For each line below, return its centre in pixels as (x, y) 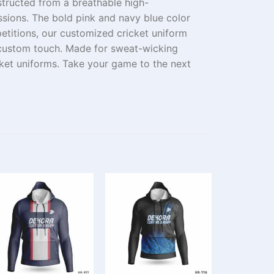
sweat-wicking (144, 48)
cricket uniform (150, 33)
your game (112, 63)
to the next (165, 63)
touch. (48, 48)
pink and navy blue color (131, 17)
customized (87, 33)
